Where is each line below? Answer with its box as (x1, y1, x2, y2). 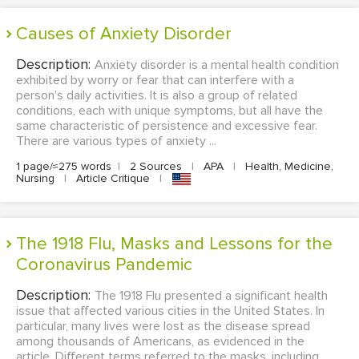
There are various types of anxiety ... (16, 133, 216, 150)
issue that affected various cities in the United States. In (16, 303, 325, 320)
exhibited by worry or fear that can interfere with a (16, 72, 294, 89)
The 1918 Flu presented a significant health (95, 288, 328, 305)
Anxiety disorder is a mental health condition (95, 57, 339, 74)
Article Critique (73, 171, 153, 186)
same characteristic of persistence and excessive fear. (16, 118, 317, 135)
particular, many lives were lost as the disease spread (16, 318, 310, 335)
